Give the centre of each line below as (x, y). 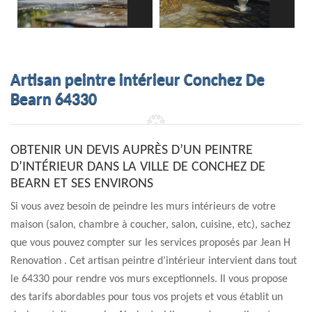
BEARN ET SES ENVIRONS (82, 184)
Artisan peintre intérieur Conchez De (138, 81)
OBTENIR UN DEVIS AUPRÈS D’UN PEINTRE (132, 150)
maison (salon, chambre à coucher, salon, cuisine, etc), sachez (150, 225)
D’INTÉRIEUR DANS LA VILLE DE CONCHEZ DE (138, 167)
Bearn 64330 (54, 100)
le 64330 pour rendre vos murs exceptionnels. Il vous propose (149, 279)
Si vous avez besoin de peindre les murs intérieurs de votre (143, 207)
